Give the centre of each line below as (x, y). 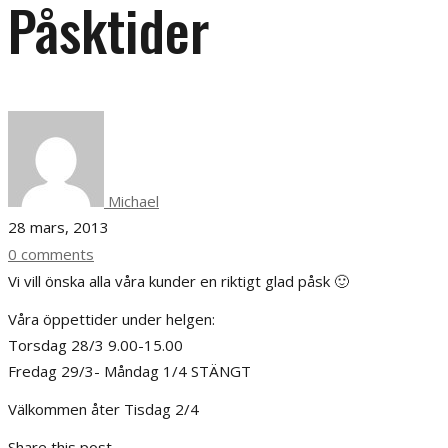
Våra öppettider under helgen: (111, 318)
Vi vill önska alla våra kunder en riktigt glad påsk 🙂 (178, 280)
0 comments (51, 253)
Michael (131, 200)
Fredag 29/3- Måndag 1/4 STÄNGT (129, 370)
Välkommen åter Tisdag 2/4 (103, 408)
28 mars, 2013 (58, 226)
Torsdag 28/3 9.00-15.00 (95, 344)
